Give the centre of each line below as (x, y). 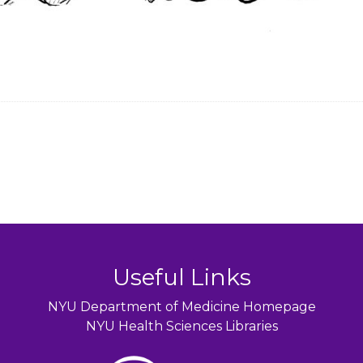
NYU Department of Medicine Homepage (181, 307)
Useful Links (181, 278)
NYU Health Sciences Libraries (181, 327)
